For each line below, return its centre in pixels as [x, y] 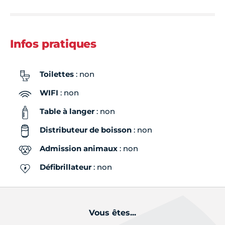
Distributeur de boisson [86, 130]
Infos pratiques [53, 44]
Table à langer [67, 111]
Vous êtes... [113, 212]
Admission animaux [79, 148]
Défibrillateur [66, 167]
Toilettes [57, 74]
